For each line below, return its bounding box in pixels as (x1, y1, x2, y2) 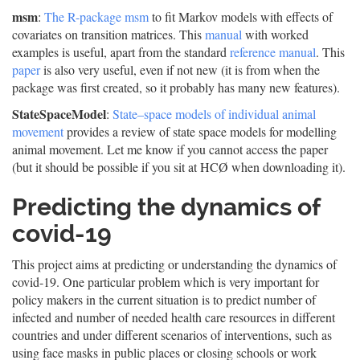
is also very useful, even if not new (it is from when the (40, 61, 320, 78)
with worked (242, 26, 309, 43)
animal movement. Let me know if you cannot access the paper (12, 141, 328, 157)
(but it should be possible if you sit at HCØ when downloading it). (12, 158, 346, 175)
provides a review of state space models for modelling (63, 123, 337, 140)
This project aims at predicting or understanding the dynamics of (12, 256, 337, 272)
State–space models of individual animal (112, 105, 316, 122)
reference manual (230, 43, 316, 60)
